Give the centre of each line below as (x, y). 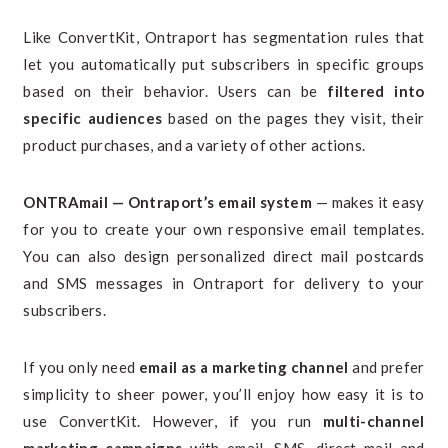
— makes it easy (368, 202)
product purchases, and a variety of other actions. (194, 145)
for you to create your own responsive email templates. (224, 229)
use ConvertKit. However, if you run (173, 421)
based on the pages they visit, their (293, 118)
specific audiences (93, 118)
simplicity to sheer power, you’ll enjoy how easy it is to (224, 394)
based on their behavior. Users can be (170, 91)
